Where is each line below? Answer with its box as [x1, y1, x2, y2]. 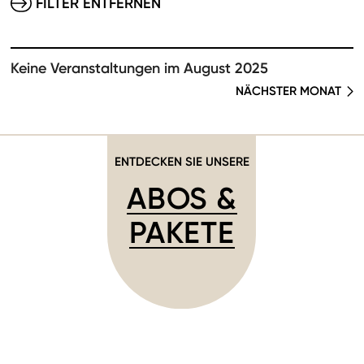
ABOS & [127, 180, 237, 217]
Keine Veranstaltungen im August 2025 [11, 59, 268, 77]
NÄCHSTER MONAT [236, 83, 341, 98]
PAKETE [129, 214, 235, 251]
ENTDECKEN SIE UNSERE [115, 154, 249, 169]
